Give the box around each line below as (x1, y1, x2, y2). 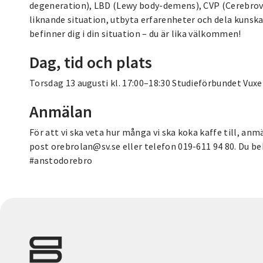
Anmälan (29, 100, 92, 122)
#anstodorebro (29, 154, 93, 166)
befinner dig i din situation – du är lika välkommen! (29, 27, 241, 39)
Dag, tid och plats (29, 51, 152, 73)
